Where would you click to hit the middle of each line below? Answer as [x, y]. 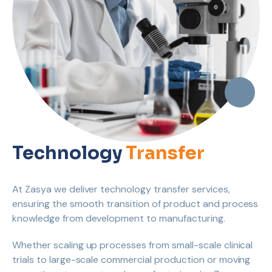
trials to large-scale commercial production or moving [131, 260]
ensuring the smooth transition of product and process [135, 204]
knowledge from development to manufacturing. [119, 218]
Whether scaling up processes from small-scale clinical [133, 245]
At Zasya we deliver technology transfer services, [121, 189]
